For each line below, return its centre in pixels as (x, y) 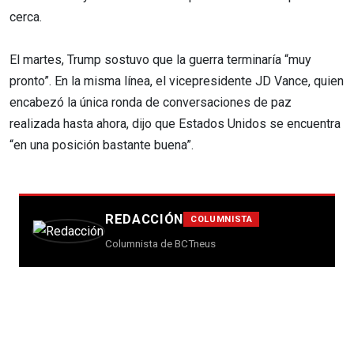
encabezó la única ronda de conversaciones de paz (151, 102)
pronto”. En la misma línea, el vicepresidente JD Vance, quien (177, 81)
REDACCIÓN (145, 218)
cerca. (26, 17)
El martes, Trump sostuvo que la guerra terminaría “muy (160, 59)
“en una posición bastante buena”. (102, 145)
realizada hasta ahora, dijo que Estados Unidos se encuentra (175, 123)
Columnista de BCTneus (160, 243)
